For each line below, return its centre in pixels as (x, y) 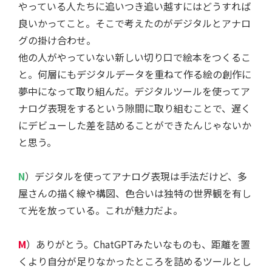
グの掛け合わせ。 (57, 40)
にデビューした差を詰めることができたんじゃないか (135, 125)
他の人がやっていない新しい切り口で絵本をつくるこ (134, 57)
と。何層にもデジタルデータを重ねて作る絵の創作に (135, 74)
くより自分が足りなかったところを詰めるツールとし (135, 261)
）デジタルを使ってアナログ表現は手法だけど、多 (136, 176)
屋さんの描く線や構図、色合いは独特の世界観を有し (135, 193)
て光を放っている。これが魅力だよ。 (100, 210)
